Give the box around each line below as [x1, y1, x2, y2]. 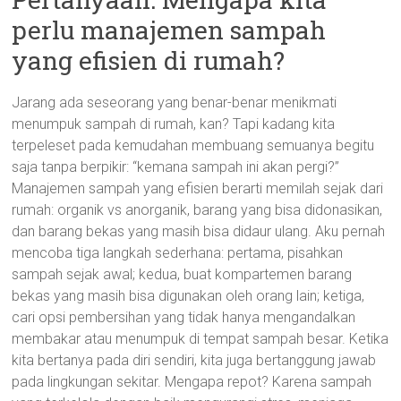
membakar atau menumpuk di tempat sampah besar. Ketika [12, 330, 389, 347]
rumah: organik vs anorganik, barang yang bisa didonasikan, [12, 201, 383, 218]
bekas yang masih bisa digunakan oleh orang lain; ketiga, [12, 287, 365, 304]
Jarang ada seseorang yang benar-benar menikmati [12, 94, 337, 111]
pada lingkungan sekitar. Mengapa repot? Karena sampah [12, 373, 372, 390]
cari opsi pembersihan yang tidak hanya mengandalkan [12, 309, 356, 326]
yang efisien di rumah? [12, 44, 286, 77]
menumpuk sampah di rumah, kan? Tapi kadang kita [12, 115, 336, 132]
